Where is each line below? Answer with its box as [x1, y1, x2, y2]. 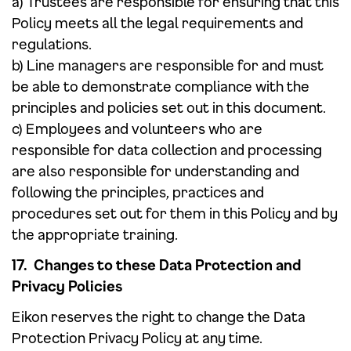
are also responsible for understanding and [12, 162, 299, 179]
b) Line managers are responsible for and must [12, 56, 324, 74]
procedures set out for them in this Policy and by [12, 204, 338, 222]
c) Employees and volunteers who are [12, 120, 262, 137]
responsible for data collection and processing [12, 141, 322, 158]
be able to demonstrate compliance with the [12, 78, 309, 95]
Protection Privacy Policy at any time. [12, 329, 262, 346]
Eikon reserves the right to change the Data [12, 308, 306, 325]
